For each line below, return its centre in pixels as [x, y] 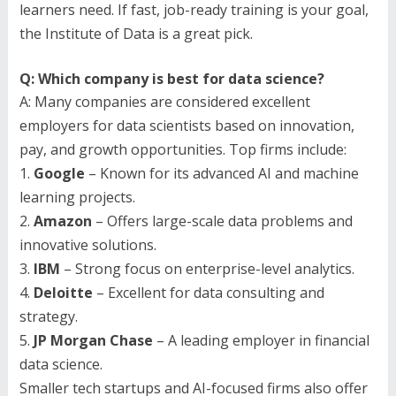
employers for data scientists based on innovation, [187, 125]
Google [59, 173]
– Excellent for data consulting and [208, 292]
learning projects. [77, 197]
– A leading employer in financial [261, 340]
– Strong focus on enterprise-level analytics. [207, 268]
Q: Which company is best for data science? [171, 78]
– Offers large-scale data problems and [222, 221]
